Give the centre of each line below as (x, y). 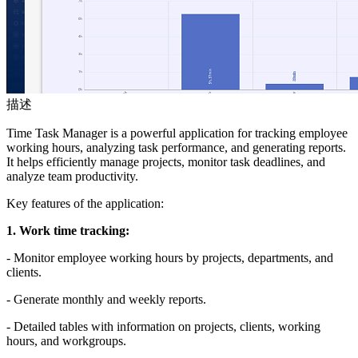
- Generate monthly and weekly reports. (106, 300)
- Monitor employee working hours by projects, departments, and (170, 258)
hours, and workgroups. (66, 341)
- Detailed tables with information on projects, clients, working (163, 327)
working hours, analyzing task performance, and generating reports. (176, 148)
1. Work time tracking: (68, 231)
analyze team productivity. (72, 177)
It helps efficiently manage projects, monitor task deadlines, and (166, 162)
